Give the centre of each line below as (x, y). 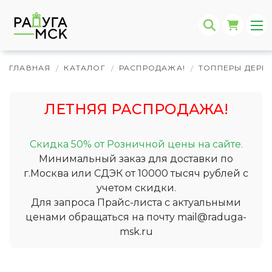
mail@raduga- (212, 217)
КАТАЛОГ (85, 68)
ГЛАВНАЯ (30, 68)
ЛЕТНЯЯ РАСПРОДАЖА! (136, 109)
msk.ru (136, 232)
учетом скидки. (136, 188)
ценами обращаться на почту (101, 217)
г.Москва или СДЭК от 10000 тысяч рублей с (136, 173)
